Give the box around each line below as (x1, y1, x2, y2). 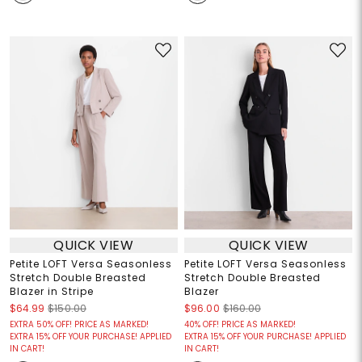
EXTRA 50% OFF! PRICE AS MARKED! (9, 318, 149, 331)
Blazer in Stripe (9, 284, 94, 299)
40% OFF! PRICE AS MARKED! (184, 318, 296, 331)
